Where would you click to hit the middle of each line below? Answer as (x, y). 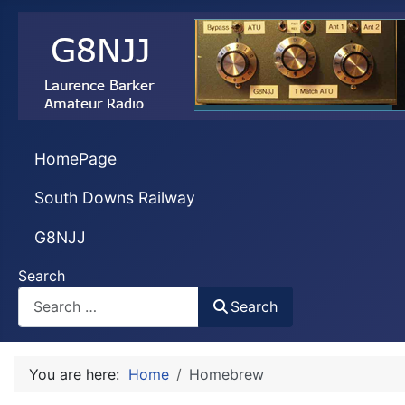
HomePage (75, 158)
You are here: (79, 374)
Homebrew (226, 374)
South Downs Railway (114, 198)
